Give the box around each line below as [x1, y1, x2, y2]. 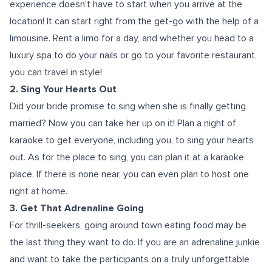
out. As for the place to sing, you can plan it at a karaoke [10, 151, 244, 163]
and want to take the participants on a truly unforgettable [10, 253, 250, 265]
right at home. [10, 185, 67, 197]
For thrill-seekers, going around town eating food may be [10, 219, 246, 231]
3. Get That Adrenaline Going [10, 202, 144, 214]
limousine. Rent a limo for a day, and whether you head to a [10, 32, 254, 44]
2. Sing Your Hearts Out [10, 83, 117, 95]
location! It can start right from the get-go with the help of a [10, 15, 259, 27]
